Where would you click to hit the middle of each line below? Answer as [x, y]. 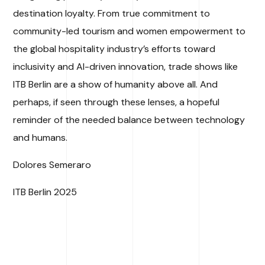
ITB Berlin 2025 [45, 192]
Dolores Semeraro [52, 164]
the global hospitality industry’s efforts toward [114, 49]
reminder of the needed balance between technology [129, 119]
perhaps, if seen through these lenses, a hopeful [117, 102]
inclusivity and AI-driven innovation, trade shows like [126, 66]
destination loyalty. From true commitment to [112, 13]
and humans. [41, 137]
